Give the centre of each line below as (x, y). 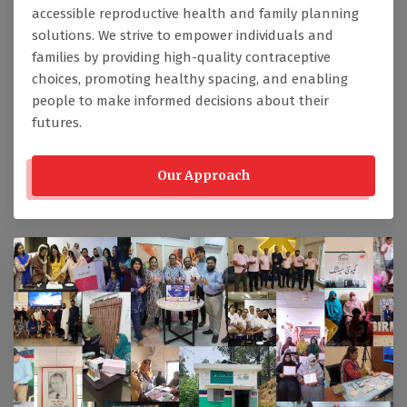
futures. (57, 123)
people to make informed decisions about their (180, 101)
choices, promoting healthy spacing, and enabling (190, 79)
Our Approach (203, 176)
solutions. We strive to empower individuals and (183, 36)
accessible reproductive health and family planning (195, 14)
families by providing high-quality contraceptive (181, 58)
